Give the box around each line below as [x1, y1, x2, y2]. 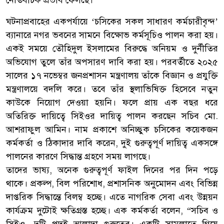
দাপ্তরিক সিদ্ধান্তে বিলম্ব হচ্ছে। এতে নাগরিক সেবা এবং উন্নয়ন [6, 191, 218, 202]
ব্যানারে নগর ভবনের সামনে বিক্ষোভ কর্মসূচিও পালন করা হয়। [6, 29, 218, 40]
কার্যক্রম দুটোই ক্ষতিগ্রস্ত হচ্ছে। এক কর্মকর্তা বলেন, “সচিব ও [6, 204, 218, 216]
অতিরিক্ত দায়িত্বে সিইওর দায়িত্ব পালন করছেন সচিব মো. [6, 110, 218, 121]
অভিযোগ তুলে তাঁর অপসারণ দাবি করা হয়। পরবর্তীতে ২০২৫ [6, 56, 218, 67]
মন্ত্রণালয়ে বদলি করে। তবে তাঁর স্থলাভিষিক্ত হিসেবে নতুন [6, 83, 218, 94]
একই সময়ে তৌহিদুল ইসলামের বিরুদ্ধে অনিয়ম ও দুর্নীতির [6, 42, 218, 54]
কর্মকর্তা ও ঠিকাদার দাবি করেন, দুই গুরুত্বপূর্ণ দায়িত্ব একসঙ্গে [6, 137, 218, 148]
